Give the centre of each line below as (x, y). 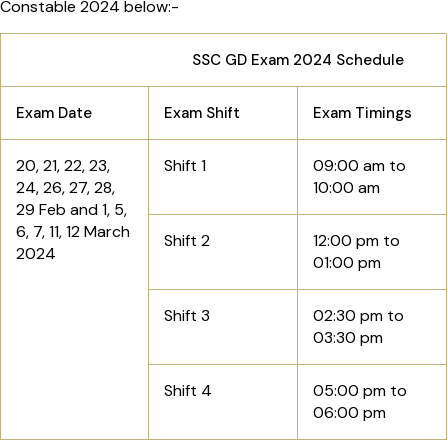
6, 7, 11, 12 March (73, 232)
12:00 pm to (356, 241)
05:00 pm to (360, 391)
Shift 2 (187, 241)
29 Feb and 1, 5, (71, 210)
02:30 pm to (358, 316)
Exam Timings (364, 113)
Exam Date (56, 113)
